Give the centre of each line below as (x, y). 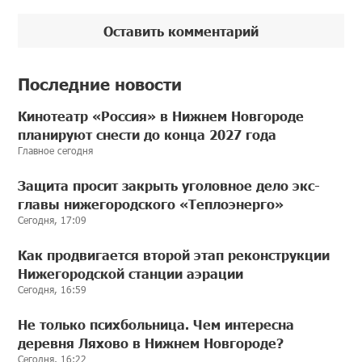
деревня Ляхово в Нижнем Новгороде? (151, 343)
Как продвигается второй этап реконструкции (174, 255)
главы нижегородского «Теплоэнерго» (151, 204)
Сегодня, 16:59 (53, 290)
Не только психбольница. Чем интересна (156, 324)
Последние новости (100, 83)
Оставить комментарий (181, 30)
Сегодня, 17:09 (53, 220)
